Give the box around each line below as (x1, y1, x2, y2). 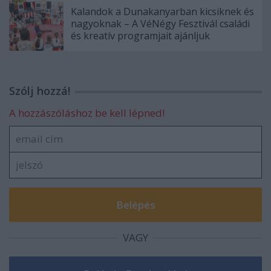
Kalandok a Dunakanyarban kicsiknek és (71, 4, 254, 18)
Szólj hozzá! (9, 83, 70, 98)
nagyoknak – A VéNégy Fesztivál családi (71, 16, 250, 30)
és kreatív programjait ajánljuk (71, 28, 210, 42)
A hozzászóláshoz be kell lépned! (9, 105, 165, 120)
